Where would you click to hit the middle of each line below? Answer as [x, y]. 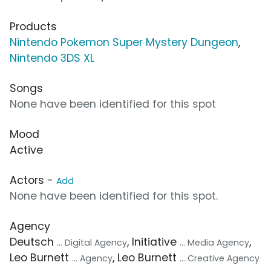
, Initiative [153, 242]
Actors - [33, 180]
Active [26, 150]
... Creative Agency [220, 258]
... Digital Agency [92, 242]
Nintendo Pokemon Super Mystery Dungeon [124, 42]
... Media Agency [214, 242]
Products [33, 26]
